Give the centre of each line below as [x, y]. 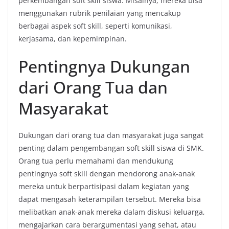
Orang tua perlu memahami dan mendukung [96, 161]
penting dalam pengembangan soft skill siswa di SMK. [111, 148]
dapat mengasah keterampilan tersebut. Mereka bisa [110, 199]
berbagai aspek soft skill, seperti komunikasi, [95, 26]
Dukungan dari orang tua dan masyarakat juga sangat [111, 135]
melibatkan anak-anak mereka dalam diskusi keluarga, [112, 212]
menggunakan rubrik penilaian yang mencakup [100, 13]
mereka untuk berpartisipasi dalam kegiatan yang [104, 186]
